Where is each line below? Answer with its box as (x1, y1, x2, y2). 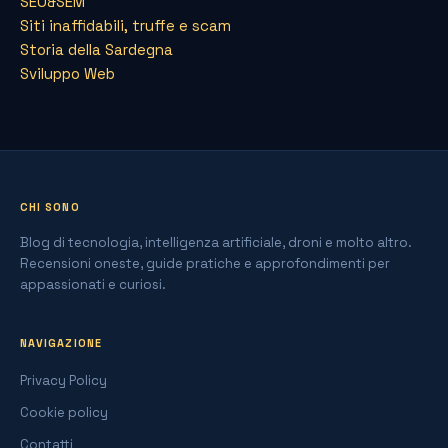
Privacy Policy (20, 371, 107, 389)
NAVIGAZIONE (20, 335, 102, 350)
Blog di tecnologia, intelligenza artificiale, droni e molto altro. (20, 233, 412, 251)
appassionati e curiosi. (20, 275, 166, 293)
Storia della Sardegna (20, 39, 173, 59)
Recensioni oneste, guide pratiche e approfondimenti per (20, 254, 390, 272)
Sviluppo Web (20, 63, 115, 83)
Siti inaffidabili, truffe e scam (20, 15, 231, 35)
